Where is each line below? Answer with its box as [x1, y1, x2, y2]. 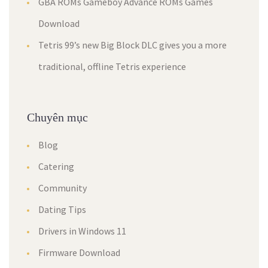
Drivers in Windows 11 [38, 225, 126, 237]
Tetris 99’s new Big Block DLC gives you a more [38, 39, 227, 51]
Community [38, 182, 87, 194]
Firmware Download [38, 246, 120, 258]
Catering [38, 160, 74, 172]
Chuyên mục [27, 111, 88, 124]
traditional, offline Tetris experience [38, 60, 186, 72]
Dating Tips [38, 203, 86, 215]
